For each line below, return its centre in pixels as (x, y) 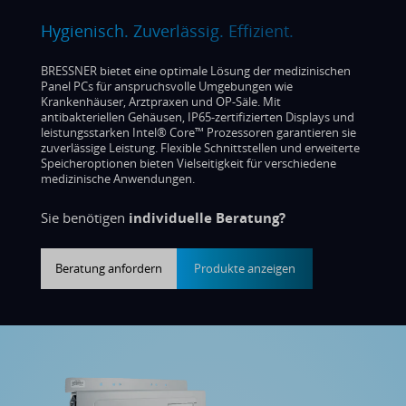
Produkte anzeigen (245, 269)
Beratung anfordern (109, 269)
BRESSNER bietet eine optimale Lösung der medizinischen (196, 71)
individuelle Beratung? (207, 218)
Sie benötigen (83, 218)
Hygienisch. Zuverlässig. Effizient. (167, 31)
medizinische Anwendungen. (118, 179)
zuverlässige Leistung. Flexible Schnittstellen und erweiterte (200, 148)
